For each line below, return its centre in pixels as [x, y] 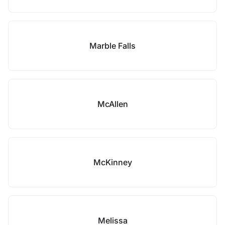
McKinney [113, 162]
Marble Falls [113, 46]
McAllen [113, 104]
